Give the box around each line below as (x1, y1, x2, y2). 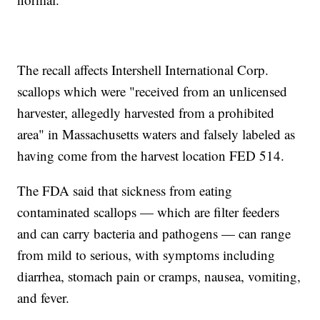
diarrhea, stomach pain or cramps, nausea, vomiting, (17, 267, 301, 286)
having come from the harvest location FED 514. (17, 146, 285, 165)
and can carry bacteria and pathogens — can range (17, 224, 291, 243)
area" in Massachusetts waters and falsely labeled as (17, 125, 296, 144)
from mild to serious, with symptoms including (17, 246, 276, 264)
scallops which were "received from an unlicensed (17, 82, 288, 101)
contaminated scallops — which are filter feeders (17, 203, 280, 221)
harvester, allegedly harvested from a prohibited (17, 104, 275, 122)
